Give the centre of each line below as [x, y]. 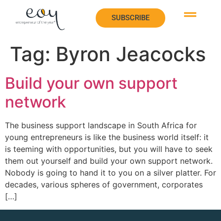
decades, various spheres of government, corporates [104, 185]
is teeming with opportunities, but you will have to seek [109, 149]
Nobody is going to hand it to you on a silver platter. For [110, 173]
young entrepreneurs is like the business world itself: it [107, 137]
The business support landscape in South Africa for [101, 126]
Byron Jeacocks [131, 54]
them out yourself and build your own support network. [109, 161]
